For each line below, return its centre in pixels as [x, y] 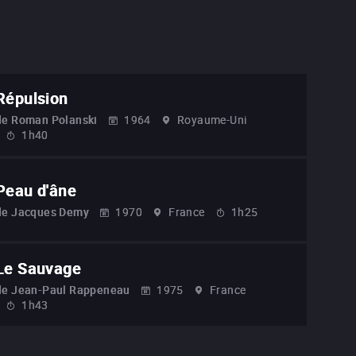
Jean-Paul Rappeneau [71, 290]
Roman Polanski [54, 119]
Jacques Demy [50, 212]
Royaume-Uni [212, 119]
